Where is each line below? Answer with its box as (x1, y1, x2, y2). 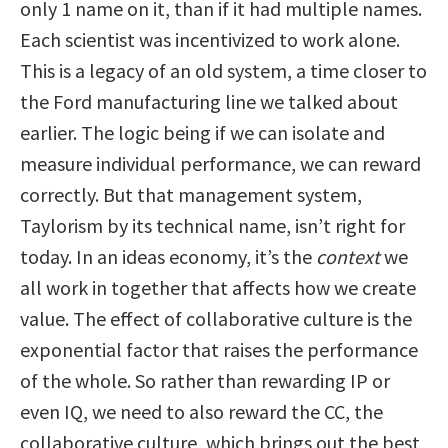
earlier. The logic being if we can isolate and (20, 119, 385, 145)
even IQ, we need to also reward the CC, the (20, 398, 383, 424)
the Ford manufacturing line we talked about (20, 88, 398, 114)
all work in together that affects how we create (20, 274, 416, 300)
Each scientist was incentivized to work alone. (20, 26, 400, 52)
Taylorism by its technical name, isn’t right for (20, 212, 405, 238)
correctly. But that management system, (20, 181, 362, 207)
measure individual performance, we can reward (20, 150, 421, 176)
